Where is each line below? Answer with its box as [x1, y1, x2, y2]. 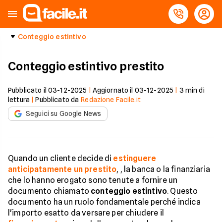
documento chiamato [8, 186, 91, 196]
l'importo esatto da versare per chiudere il [8, 208, 164, 218]
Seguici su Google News [26, 110, 102, 117]
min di [183, 86, 205, 94]
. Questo [167, 186, 198, 196]
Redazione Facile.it [81, 96, 141, 104]
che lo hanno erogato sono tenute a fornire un [8, 175, 178, 185]
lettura [8, 96, 30, 104]
